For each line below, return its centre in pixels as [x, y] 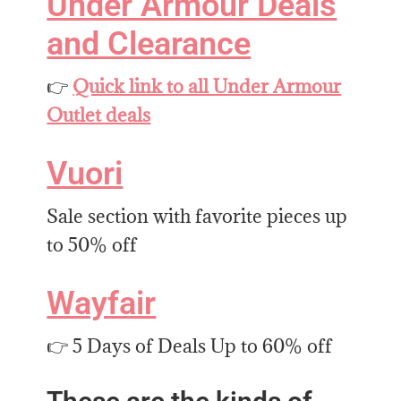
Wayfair [102, 303]
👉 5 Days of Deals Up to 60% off [190, 346]
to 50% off [92, 244]
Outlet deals [99, 115]
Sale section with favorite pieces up [197, 216]
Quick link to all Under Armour [207, 86]
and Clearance [149, 43]
